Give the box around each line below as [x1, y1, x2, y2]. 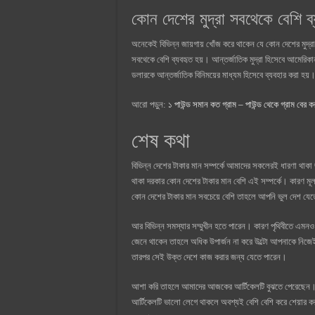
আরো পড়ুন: [131, 98, 168, 110]
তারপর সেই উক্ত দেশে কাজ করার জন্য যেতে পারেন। [131, 251, 287, 262]
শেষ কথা [131, 128, 190, 152]
